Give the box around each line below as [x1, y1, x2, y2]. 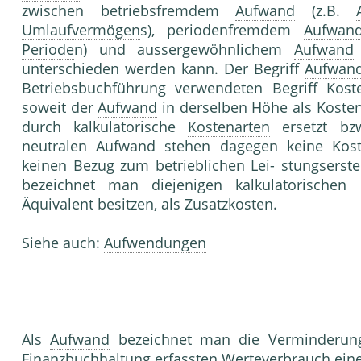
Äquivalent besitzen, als [22, 194, 185, 214]
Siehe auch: [22, 233, 104, 253]
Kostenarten [188, 117, 271, 137]
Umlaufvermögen [22, 20, 140, 40]
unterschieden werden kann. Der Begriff [22, 59, 305, 79]
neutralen [22, 136, 97, 156]
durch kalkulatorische [22, 117, 189, 137]
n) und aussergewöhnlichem [74, 39, 294, 60]
